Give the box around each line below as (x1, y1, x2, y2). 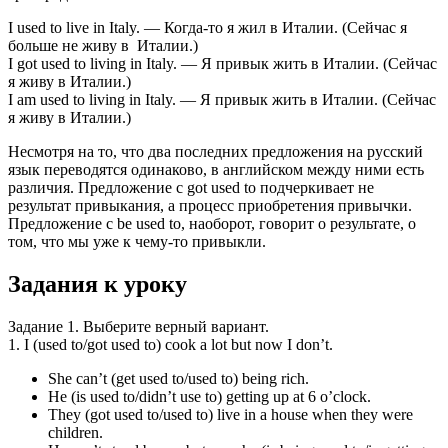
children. (48, 424, 103, 442)
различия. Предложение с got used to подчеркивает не (8, 179, 374, 197)
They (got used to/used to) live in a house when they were (48, 406, 413, 424)
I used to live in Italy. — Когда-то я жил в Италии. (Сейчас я (8, 19, 407, 37)
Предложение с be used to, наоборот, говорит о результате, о (8, 215, 416, 233)
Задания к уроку (8, 271, 187, 298)
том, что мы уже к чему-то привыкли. (8, 233, 266, 251)
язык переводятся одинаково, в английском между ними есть (8, 161, 424, 179)
